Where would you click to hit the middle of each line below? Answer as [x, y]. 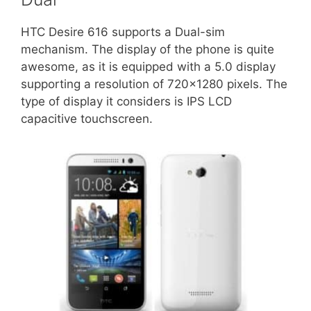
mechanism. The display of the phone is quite [148, 49]
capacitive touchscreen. [87, 119]
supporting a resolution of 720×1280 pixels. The [154, 84]
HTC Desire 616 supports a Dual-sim [123, 32]
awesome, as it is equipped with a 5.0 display [148, 67]
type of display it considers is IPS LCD [126, 101]
